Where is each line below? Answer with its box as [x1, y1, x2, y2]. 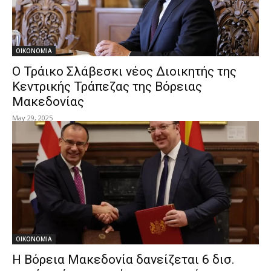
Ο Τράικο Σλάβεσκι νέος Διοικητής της [12, 64, 237, 79]
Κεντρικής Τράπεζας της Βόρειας [12, 79, 202, 94]
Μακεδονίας [12, 94, 84, 109]
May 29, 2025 [12, 113, 53, 122]
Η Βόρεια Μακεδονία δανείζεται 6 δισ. [12, 252, 235, 267]
